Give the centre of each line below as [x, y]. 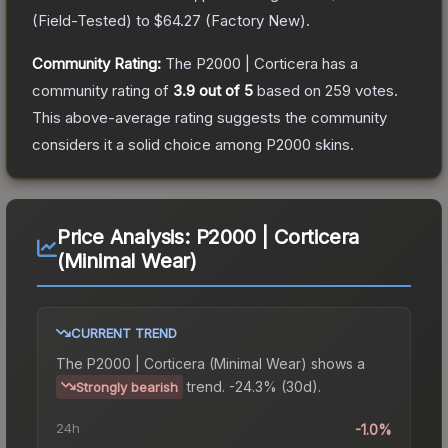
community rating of [102, 90]
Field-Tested [82, 20]
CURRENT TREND [124, 332]
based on [289, 90]
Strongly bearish [127, 386]
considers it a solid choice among [149, 144]
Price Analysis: [126, 236]
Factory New [255, 20]
